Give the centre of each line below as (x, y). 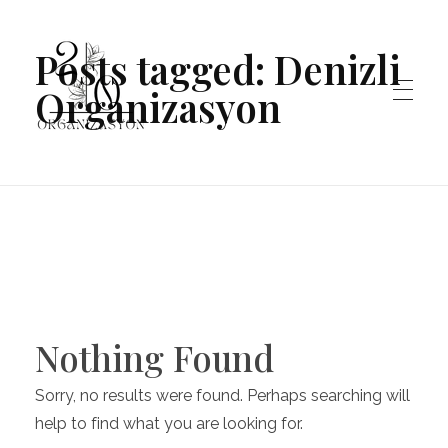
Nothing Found (154, 357)
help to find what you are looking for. (169, 423)
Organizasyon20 (61, 153)
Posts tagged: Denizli (218, 69)
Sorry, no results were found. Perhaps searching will (222, 395)
